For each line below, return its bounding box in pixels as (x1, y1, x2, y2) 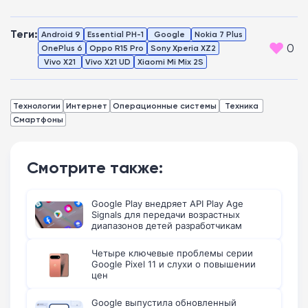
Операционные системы (113, 100, 217, 111)
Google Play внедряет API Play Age (91, 197, 243, 210)
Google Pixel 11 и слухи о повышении (91, 258, 256, 271)
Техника (224, 100, 258, 111)
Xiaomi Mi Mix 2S (137, 56, 203, 67)
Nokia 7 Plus (195, 29, 243, 40)
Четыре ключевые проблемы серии (91, 247, 253, 260)
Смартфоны (13, 114, 63, 125)
